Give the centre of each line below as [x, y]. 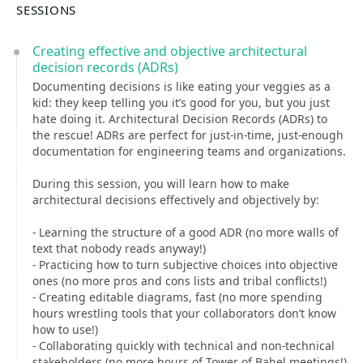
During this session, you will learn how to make [161, 184]
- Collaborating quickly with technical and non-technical [184, 346]
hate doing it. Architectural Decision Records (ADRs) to [180, 119]
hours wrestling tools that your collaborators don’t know [184, 313]
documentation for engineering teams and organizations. [189, 151]
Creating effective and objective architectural [170, 51]
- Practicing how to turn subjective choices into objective [185, 265]
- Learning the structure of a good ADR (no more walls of [186, 232]
